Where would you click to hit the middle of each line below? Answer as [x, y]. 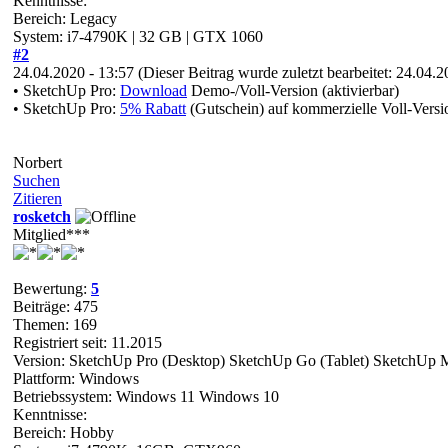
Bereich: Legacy [65, 18]
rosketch [42, 216]
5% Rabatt [153, 108]
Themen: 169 [55, 324]
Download [153, 90]
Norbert [37, 162]
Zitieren [37, 198]
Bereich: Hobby [63, 432]
